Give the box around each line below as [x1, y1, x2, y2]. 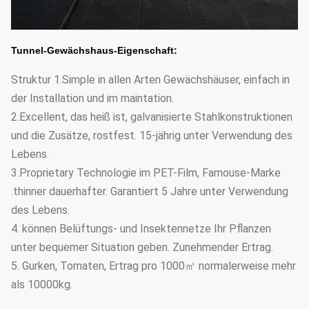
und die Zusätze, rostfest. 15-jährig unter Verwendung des [11, 129, 292, 142]
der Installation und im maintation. [11, 92, 174, 105]
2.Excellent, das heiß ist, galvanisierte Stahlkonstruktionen [11, 110, 292, 123]
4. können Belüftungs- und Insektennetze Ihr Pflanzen [11, 222, 271, 235]
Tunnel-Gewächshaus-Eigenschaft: [11, 45, 177, 56]
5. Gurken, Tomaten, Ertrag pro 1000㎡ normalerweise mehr [11, 259, 296, 272]
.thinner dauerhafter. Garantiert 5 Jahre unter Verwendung [11, 185, 288, 198]
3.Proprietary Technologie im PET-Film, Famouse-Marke [11, 166, 281, 179]
